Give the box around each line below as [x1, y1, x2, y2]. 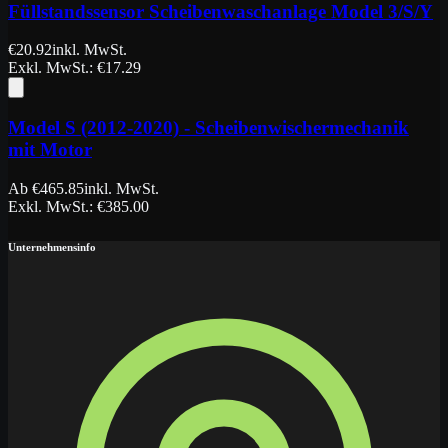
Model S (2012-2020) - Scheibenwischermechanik [8, 117, 409, 139]
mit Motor [8, 139, 92, 161]
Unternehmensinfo [8, 240, 96, 253]
